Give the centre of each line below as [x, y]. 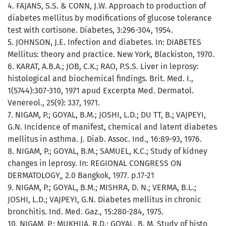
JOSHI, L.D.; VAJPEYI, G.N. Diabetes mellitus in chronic [104, 200]
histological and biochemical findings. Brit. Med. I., [100, 79]
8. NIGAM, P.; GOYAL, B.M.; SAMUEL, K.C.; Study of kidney [107, 151]
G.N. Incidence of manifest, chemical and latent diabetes [112, 127]
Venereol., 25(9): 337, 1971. [54, 103]
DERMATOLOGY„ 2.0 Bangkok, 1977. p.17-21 [81, 176]
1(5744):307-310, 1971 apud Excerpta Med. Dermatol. [101, 91]
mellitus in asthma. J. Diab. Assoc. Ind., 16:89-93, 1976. [105, 139]
